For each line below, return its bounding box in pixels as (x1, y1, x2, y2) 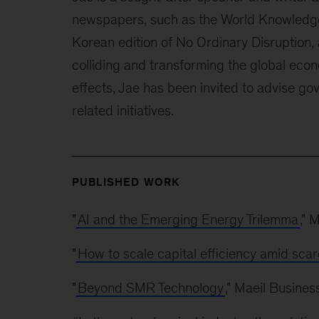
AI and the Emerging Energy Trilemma (77, 211, 298, 227)
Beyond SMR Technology (77, 279, 224, 296)
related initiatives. (71, 102, 174, 118)
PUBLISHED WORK (71, 175, 181, 188)
